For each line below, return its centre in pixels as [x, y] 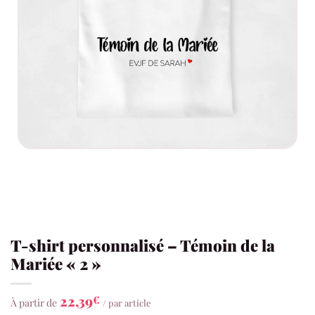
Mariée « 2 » [56, 264]
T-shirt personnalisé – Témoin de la [143, 246]
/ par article [127, 303]
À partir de [34, 303]
